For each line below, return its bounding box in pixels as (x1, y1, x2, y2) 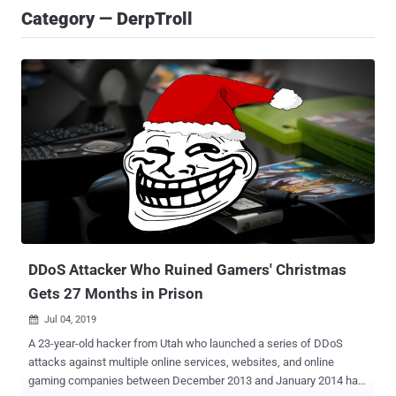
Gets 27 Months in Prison (28, 285, 203, 303)
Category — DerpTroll (21, 8, 193, 29)
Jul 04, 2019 (44, 314, 96, 326)
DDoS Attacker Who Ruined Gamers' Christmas (28, 261, 346, 279)
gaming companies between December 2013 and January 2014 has (28, 374, 364, 388)
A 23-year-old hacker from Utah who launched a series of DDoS (28, 337, 343, 351)
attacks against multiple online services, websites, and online (28, 355, 334, 369)
